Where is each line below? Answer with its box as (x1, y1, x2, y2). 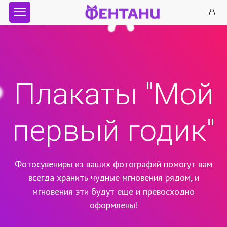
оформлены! (89, 199, 138, 211)
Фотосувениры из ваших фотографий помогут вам (15, 158, 212, 170)
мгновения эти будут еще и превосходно (32, 185, 195, 197)
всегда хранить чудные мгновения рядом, (28, 172, 195, 183)
